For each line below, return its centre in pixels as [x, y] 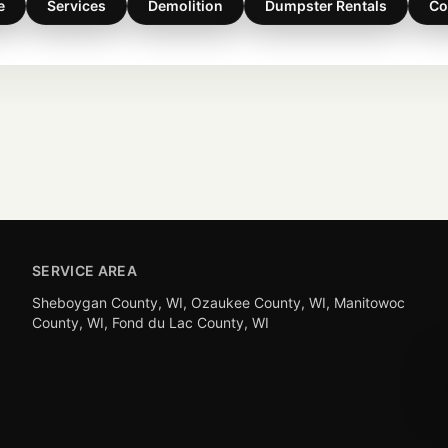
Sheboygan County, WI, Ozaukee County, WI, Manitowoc [218, 302]
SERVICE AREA [85, 270]
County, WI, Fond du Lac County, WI [150, 322]
